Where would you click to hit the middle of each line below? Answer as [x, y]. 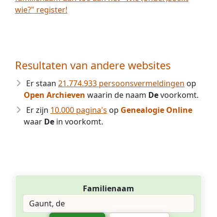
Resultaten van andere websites [93, 65]
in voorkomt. [79, 122]
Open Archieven [54, 95]
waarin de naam [117, 95]
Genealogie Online [156, 110]
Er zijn [38, 110]
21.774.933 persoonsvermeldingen [121, 83]
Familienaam [108, 188]
